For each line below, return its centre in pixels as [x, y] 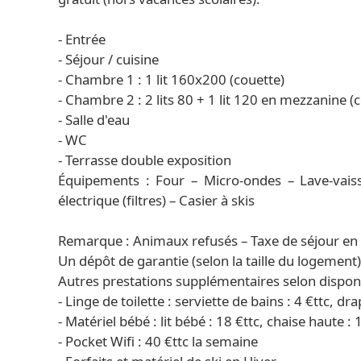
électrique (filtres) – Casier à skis [156, 200]
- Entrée [82, 39]
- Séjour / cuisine [108, 59]
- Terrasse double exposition [145, 160]
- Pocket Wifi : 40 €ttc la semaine [158, 341]
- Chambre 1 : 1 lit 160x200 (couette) [171, 79]
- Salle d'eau [94, 120]
